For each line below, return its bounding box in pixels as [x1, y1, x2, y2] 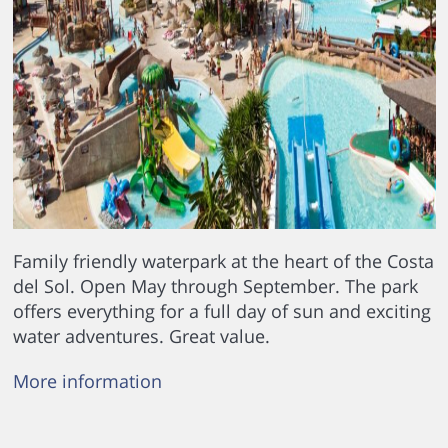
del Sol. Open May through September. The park [12, 274, 418, 299]
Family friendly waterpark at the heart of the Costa [12, 249, 434, 274]
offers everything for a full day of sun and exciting [12, 299, 431, 324]
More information [12, 369, 162, 394]
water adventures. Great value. [12, 324, 270, 349]
